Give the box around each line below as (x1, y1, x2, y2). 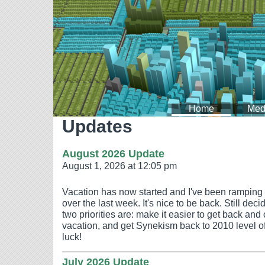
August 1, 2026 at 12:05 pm (62, 160, 177, 171)
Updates (62, 117, 132, 136)
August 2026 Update (62, 147, 164, 160)
